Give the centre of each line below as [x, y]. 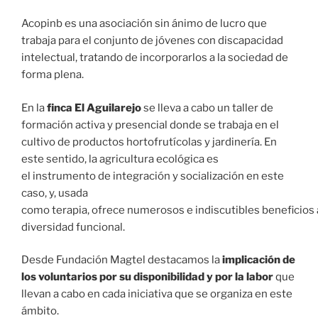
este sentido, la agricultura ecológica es [120, 159]
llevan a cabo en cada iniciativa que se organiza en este [157, 294]
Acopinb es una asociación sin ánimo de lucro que [144, 24]
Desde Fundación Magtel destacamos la [122, 260]
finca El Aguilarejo [95, 108]
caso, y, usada [55, 193]
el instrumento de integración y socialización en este [153, 176]
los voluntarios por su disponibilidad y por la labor [147, 277]
